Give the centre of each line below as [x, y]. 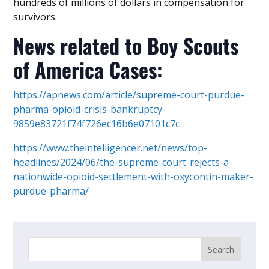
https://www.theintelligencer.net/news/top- [110, 148]
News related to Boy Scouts [126, 46]
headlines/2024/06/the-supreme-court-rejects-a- [123, 162]
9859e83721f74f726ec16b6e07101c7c [97, 124]
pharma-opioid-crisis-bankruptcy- [90, 110]
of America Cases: [88, 70]
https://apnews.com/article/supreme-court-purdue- [129, 95]
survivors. [35, 17]
